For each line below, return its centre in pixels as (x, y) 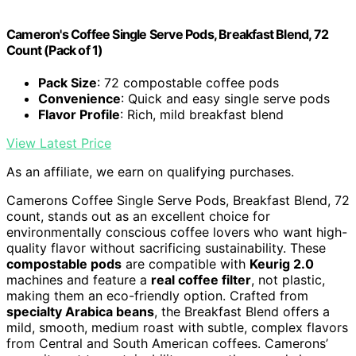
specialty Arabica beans (80, 311)
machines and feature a (79, 279)
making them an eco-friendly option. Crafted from (157, 295)
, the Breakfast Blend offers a (242, 311)
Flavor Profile (79, 114)
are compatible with (186, 263)
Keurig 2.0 (282, 263)
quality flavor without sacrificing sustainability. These (166, 248)
